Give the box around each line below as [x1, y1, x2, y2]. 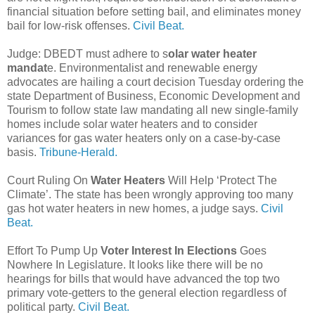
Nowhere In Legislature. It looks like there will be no [7, 258, 263, 271]
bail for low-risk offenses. [7, 19, 133, 32]
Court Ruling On [7, 174, 91, 186]
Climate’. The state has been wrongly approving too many [7, 188, 293, 200]
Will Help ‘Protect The [165, 174, 277, 186]
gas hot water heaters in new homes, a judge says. [7, 202, 261, 214]
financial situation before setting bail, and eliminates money [7, 5, 301, 18]
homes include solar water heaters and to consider [7, 117, 257, 130]
